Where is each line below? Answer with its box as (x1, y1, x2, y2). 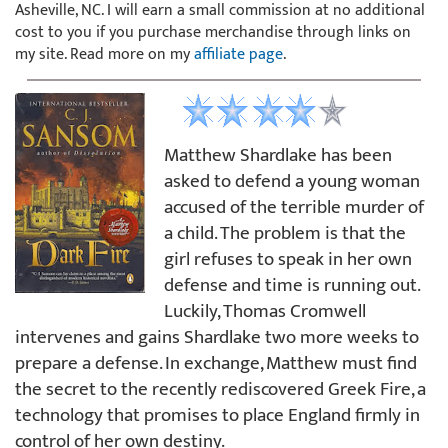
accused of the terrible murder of (164, 191, 424, 223)
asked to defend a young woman (164, 165, 420, 197)
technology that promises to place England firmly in (15, 399, 420, 431)
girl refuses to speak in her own (164, 243, 412, 275)
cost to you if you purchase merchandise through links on (15, 18, 411, 46)
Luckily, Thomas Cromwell (164, 295, 366, 327)
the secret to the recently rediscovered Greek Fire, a (15, 373, 426, 405)
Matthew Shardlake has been (164, 139, 392, 171)
